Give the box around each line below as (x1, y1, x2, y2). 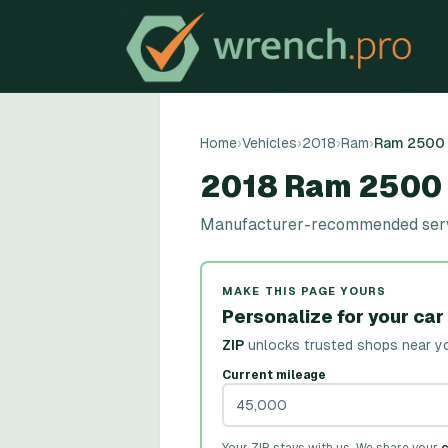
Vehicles (242, 135, 297, 151)
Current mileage (222, 368, 326, 382)
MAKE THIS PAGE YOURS (222, 285, 386, 297)
